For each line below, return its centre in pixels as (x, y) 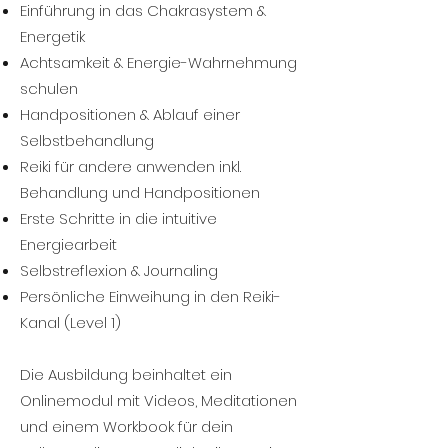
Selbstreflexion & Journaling (119, 270)
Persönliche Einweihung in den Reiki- (150, 296)
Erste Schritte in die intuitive (118, 218)
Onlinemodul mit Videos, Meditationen (158, 400)
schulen (49, 88)
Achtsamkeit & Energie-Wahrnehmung (158, 62)
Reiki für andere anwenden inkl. (130, 166)
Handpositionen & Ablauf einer (130, 114)
